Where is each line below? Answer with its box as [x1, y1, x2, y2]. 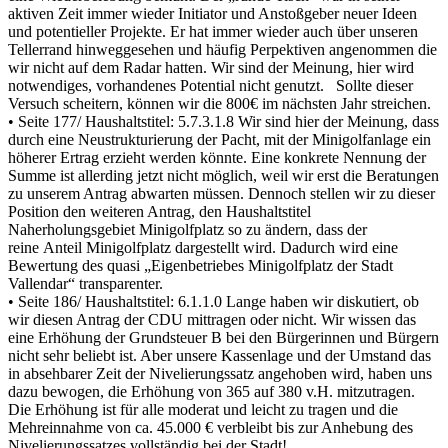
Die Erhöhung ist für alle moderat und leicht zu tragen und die [8, 400, 398, 418]
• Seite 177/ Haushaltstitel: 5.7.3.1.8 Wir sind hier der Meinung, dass [8, 112, 439, 130]
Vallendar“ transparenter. [8, 274, 163, 292]
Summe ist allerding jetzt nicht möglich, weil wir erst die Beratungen [8, 166, 439, 184]
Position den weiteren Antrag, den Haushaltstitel [8, 202, 311, 220]
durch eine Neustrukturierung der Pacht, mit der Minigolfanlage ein [8, 130, 431, 148]
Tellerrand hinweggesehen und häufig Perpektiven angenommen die [8, 40, 437, 58]
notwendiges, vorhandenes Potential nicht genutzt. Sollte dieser [8, 76, 413, 94]
